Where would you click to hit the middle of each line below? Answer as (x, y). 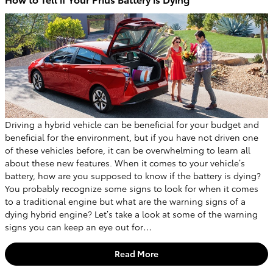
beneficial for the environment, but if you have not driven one (132, 137)
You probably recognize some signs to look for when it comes (132, 189)
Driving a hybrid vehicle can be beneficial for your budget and (132, 125)
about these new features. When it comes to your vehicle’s (125, 163)
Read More (136, 254)
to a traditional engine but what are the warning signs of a (125, 201)
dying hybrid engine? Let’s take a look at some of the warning (131, 214)
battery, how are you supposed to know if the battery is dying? (133, 176)
